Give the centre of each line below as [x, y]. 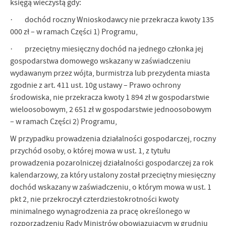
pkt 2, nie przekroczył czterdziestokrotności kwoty [94, 200]
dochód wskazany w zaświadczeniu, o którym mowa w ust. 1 [111, 187]
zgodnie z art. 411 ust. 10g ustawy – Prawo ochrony [95, 86]
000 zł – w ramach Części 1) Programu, [74, 32]
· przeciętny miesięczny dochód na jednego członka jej [107, 49]
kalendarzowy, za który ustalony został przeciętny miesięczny [113, 175]
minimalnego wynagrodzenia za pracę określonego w [100, 212]
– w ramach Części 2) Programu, [64, 122]
